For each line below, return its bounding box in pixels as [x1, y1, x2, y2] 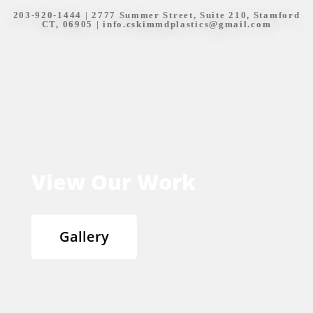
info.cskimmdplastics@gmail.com [103, 18, 272, 29]
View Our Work [31, 167, 196, 196]
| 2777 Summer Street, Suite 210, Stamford [82, 9, 300, 20]
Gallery [59, 226, 109, 246]
